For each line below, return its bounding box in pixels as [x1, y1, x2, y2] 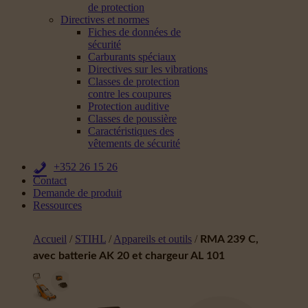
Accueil [33, 233, 67, 245]
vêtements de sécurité [88, 137, 180, 149]
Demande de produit [33, 187, 122, 199]
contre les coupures [88, 88, 171, 100]
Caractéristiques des [88, 125, 174, 137]
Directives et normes [60, 14, 149, 25]
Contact [33, 175, 67, 186]
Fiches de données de [88, 26, 181, 38]
